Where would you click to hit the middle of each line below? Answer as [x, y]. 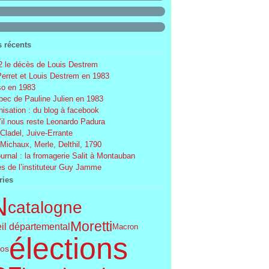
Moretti [91, 226]
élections [68, 249]
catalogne [45, 207]
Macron [125, 227]
